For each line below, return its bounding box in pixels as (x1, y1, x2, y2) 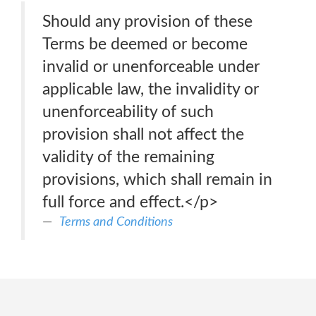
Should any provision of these (42, 13, 253, 30)
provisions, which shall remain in (42, 171, 272, 188)
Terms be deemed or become (42, 36, 248, 52)
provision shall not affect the (42, 126, 244, 142)
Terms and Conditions (59, 215, 173, 229)
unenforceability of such (42, 104, 214, 120)
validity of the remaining (42, 149, 214, 165)
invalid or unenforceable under (42, 59, 260, 75)
